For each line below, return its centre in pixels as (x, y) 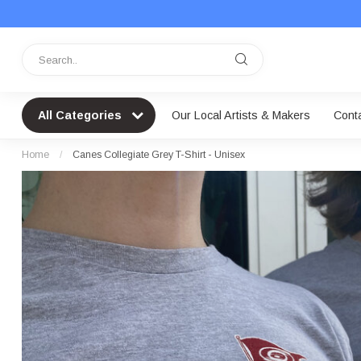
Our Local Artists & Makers (241, 115)
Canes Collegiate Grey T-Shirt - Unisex (159, 155)
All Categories (81, 115)
